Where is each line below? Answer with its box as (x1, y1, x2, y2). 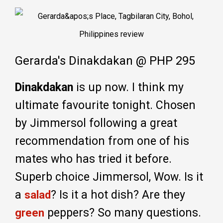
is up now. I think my (73, 81, 184, 95)
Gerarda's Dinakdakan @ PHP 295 (15, 54, 195, 68)
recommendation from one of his (15, 134, 189, 148)
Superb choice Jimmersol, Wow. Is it (15, 170, 203, 184)
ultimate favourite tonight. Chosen (15, 99, 196, 112)
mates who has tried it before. (15, 152, 172, 166)
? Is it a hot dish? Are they (51, 188, 185, 202)
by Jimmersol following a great (15, 116, 177, 130)
